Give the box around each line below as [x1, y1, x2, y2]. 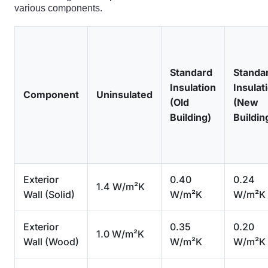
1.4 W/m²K [96, 181, 145, 193]
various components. [14, 3, 102, 13]
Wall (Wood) [23, 236, 79, 248]
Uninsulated [96, 89, 153, 100]
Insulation [170, 81, 216, 93]
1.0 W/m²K [96, 228, 144, 240]
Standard [170, 66, 212, 78]
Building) [170, 111, 211, 123]
